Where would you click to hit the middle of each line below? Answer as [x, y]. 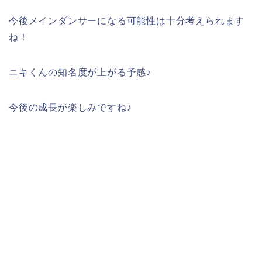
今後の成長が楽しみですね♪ [70, 107]
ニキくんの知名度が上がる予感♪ [80, 72]
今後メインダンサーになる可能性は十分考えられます [127, 21]
